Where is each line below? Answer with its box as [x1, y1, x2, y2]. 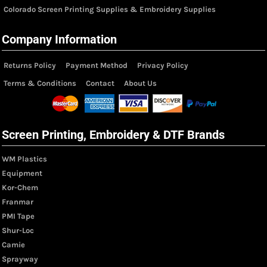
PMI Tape [2, 211, 35, 221]
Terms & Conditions [4, 78, 76, 88]
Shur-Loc [2, 225, 34, 235]
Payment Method [66, 60, 128, 70]
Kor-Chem [2, 182, 38, 192]
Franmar [2, 197, 33, 206]
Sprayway [2, 254, 38, 263]
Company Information [2, 32, 117, 46]
